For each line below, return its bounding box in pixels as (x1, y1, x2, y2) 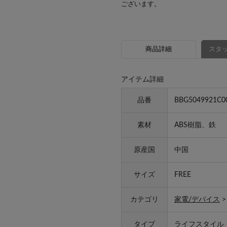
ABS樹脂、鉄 (174, 122, 216, 129)
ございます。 (121, 1, 161, 8)
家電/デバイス (174, 196, 220, 204)
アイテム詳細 (121, 76, 164, 84)
